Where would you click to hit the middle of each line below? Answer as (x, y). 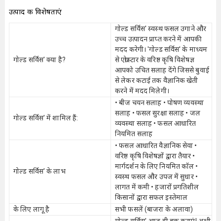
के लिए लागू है (32, 209)
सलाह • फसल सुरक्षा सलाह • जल (158, 113)
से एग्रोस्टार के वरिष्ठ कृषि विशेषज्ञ (155, 60)
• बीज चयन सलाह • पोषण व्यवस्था (160, 103)
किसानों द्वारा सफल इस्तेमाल (151, 197)
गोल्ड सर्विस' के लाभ (39, 171)
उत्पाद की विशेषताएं (36, 12)
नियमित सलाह (134, 134)
